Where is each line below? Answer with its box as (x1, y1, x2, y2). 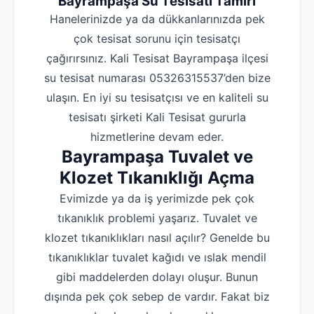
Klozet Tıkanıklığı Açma (60, 168, 254, 189)
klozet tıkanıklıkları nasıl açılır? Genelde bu (44, 231, 270, 245)
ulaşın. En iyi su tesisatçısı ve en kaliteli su (46, 90, 268, 105)
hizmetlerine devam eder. (90, 130, 224, 144)
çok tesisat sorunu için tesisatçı (74, 32, 240, 46)
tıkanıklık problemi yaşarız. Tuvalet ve (57, 211, 257, 226)
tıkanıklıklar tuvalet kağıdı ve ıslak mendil (48, 250, 266, 265)
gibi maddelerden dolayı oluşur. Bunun (56, 270, 258, 285)
